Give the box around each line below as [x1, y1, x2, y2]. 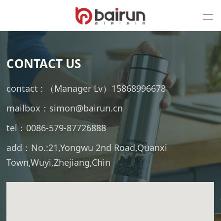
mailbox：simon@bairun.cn [6, 102, 128, 114]
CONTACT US [6, 55, 81, 72]
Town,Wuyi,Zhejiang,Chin [6, 156, 111, 168]
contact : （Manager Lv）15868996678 [6, 82, 169, 94]
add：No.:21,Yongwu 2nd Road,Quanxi [6, 141, 168, 153]
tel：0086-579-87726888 [6, 121, 111, 134]
